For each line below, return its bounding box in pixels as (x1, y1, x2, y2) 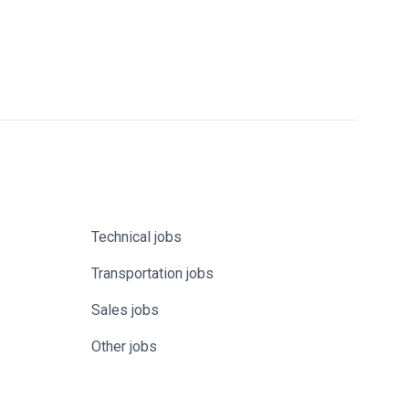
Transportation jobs (91, 265, 214, 282)
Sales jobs (91, 301, 159, 319)
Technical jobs (91, 228, 182, 246)
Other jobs (91, 338, 157, 355)
